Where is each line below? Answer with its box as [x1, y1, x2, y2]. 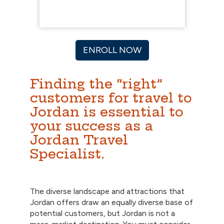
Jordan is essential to [30, 103, 183, 120]
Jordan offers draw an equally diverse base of [30, 197, 193, 207]
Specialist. [30, 145, 104, 162]
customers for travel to [30, 89, 192, 106]
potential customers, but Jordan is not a [30, 208, 175, 218]
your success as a [30, 117, 153, 134]
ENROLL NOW [82, 44, 141, 56]
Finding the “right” [30, 75, 162, 92]
